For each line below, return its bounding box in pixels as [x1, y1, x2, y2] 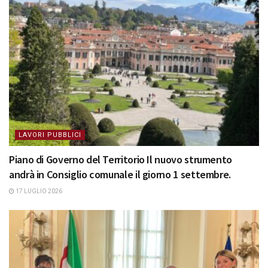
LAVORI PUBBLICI [19, 131, 81, 139]
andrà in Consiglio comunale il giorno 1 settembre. [9, 167, 232, 182]
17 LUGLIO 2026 [14, 188, 62, 195]
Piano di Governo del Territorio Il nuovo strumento [9, 153, 233, 167]
